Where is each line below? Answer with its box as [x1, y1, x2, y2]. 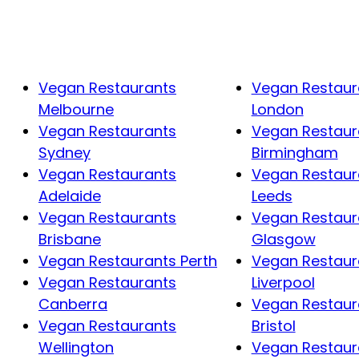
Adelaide [38, 186, 101, 207]
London [251, 99, 304, 120]
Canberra [38, 294, 107, 315]
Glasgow [251, 229, 316, 250]
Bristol [251, 316, 296, 337]
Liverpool [251, 272, 315, 293]
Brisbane [38, 229, 101, 250]
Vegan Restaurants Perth [38, 251, 217, 272]
